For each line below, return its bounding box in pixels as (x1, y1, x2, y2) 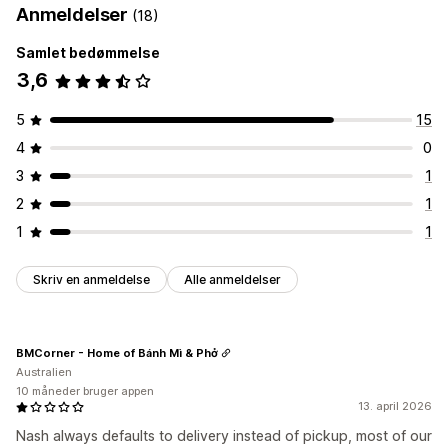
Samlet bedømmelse (16, 44, 160, 62)
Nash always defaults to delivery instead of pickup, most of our (16, 427, 432, 445)
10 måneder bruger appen (16, 384, 154, 399)
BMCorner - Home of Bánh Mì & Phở (16, 345, 218, 360)
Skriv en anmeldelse (33, 272, 150, 288)
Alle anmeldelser (184, 272, 281, 288)
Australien (16, 365, 72, 380)
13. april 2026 (358, 399, 432, 414)
